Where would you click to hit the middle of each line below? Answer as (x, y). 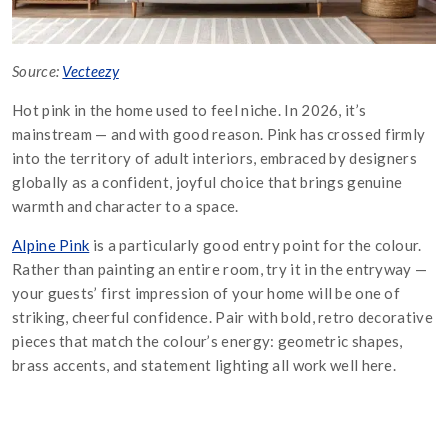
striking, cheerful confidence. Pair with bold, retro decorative (222, 317)
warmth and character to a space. (125, 206)
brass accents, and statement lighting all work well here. (204, 365)
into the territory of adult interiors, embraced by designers (214, 158)
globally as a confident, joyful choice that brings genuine (207, 182)
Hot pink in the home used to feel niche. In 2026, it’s (189, 110)
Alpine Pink (51, 245)
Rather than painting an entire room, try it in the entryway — (220, 269)
